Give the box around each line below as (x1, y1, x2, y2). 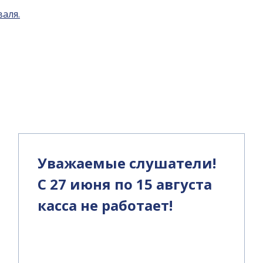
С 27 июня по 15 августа (37, 174, 212, 194)
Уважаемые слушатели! (37, 153, 216, 173)
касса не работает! (37, 195, 173, 215)
